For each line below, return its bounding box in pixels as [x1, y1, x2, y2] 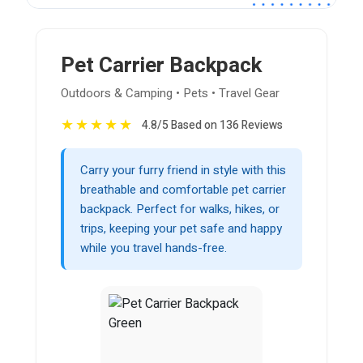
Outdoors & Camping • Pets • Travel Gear [61, 84, 280, 103]
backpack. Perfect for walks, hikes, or [80, 200, 280, 219]
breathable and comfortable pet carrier [80, 181, 286, 199]
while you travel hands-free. [80, 239, 227, 258]
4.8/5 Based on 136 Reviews [142, 117, 283, 135]
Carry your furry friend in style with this [80, 161, 286, 180]
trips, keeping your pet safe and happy [80, 220, 282, 238]
